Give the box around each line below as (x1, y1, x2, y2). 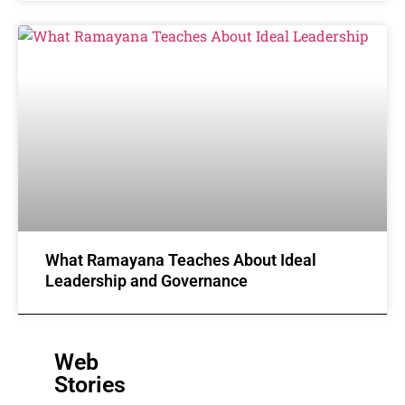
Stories (54, 371, 126, 398)
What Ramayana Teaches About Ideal (45, 250, 316, 269)
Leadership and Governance (45, 270, 248, 290)
